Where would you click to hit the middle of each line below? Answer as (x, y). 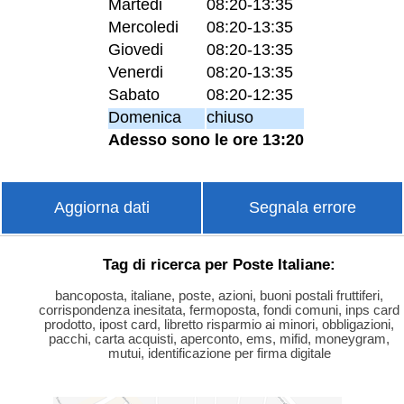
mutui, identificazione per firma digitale (219, 353)
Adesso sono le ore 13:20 (206, 139)
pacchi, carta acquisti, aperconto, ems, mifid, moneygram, (219, 339)
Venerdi (135, 72)
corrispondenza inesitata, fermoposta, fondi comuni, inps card (219, 310)
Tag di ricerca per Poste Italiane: (219, 264)
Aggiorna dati (101, 207)
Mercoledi (143, 27)
